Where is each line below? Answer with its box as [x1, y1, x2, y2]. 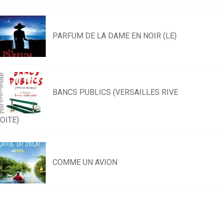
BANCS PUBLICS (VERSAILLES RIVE [53, 88, 178, 97]
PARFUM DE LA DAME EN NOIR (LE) [53, 31, 177, 40]
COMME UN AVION [53, 158, 117, 167]
